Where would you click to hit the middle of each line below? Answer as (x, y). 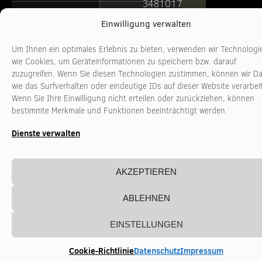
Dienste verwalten (46, 133)
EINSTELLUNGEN (146, 224)
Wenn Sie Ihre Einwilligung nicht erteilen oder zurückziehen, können (133, 99)
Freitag (30, 12)
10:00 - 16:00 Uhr (139, 12)
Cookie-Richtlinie (101, 251)
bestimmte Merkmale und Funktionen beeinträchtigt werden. (120, 111)
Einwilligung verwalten (146, 24)
